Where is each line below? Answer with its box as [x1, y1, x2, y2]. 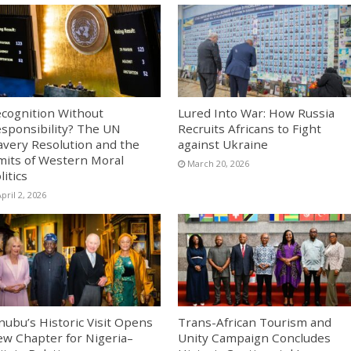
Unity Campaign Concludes [177, 330, 331, 346]
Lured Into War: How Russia [177, 104, 335, 121]
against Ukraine [177, 136, 268, 152]
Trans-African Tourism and [177, 314, 331, 331]
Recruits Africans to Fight [177, 120, 321, 136]
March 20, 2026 [186, 157, 249, 169]
